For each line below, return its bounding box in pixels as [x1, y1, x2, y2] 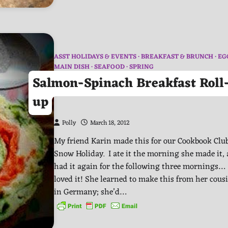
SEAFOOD [94, 62, 125, 73]
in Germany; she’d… [54, 185, 126, 200]
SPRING [129, 62, 154, 73]
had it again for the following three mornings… [54, 159, 225, 175]
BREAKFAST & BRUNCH [141, 51, 213, 63]
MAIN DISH [54, 62, 90, 73]
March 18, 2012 [90, 118, 130, 129]
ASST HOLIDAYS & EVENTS [54, 51, 136, 63]
